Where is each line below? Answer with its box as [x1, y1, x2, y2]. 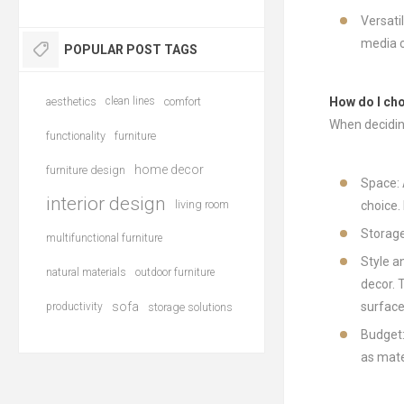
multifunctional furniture [46, 232, 162, 244]
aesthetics [46, 95, 96, 108]
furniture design [46, 163, 125, 177]
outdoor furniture [135, 266, 215, 279]
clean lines [106, 95, 155, 107]
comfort [164, 95, 201, 108]
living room [175, 197, 229, 211]
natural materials [46, 266, 126, 279]
